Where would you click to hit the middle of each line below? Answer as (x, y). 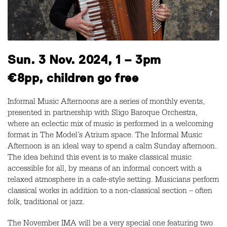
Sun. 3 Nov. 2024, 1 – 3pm (84, 60)
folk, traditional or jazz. (46, 203)
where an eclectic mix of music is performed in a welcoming (110, 125)
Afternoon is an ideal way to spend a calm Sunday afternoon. (112, 148)
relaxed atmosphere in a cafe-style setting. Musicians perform (113, 181)
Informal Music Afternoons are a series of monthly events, (106, 103)
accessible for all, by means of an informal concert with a (105, 170)
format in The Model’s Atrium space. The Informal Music (105, 137)
